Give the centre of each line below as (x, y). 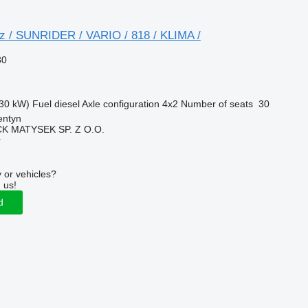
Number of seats (217, 103)
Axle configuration (120, 103)
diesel (67, 103)
